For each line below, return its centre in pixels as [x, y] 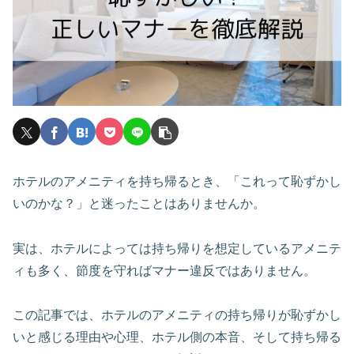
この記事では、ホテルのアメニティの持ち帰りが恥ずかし [177, 315]
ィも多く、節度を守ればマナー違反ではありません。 [164, 270]
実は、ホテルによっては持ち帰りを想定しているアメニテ [177, 248]
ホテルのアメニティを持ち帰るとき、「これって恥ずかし [177, 181]
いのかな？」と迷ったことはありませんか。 [139, 203]
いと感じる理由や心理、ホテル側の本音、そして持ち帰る [177, 337]
